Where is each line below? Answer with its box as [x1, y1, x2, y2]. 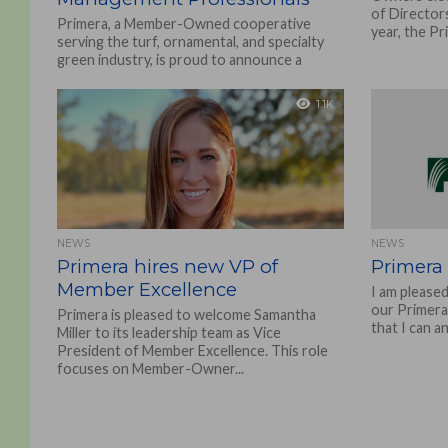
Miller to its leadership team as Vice [56, 324, 281, 341]
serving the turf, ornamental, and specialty [56, 33, 324, 50]
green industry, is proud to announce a [56, 51, 302, 68]
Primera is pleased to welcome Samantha [56, 306, 316, 323]
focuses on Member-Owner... [56, 360, 244, 377]
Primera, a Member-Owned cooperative [56, 15, 311, 32]
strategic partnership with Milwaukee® [56, 69, 307, 86]
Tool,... [56, 87, 98, 104]
